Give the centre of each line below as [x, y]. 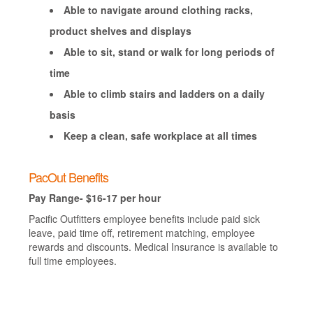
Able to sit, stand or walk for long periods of [169, 52]
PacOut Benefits [68, 177]
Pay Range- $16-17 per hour [94, 198]
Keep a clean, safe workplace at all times [160, 136]
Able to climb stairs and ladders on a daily [164, 94]
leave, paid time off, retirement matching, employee [141, 233]
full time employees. [72, 261]
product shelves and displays [120, 31]
